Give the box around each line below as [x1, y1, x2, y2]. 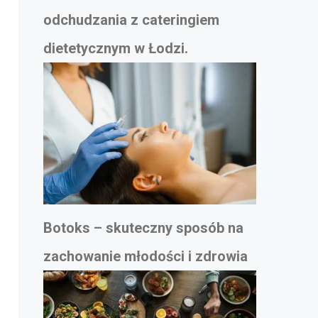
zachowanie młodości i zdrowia [43, 248, 248, 265]
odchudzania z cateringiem [43, 11, 219, 29]
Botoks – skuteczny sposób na [43, 219, 243, 237]
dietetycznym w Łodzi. [43, 40, 188, 57]
